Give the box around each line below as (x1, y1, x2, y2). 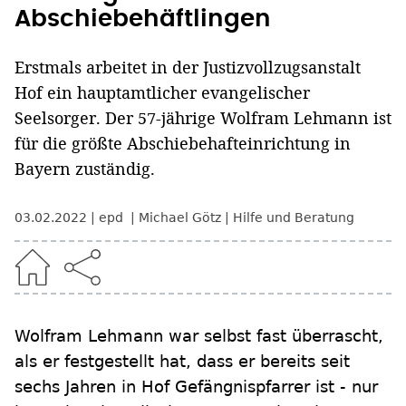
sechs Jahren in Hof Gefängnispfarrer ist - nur (14, 377, 378, 397)
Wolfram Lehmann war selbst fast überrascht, (14, 326, 383, 346)
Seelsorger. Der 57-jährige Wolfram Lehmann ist (14, 107, 391, 130)
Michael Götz (139, 210, 221, 226)
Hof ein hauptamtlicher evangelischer (14, 82, 310, 104)
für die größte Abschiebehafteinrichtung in (14, 132, 351, 155)
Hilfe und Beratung (233, 210, 354, 226)
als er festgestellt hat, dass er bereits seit (14, 352, 350, 372)
